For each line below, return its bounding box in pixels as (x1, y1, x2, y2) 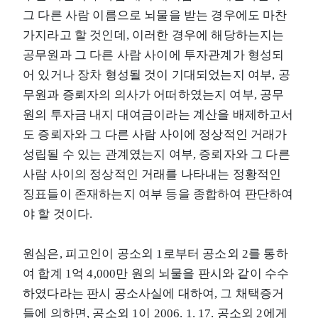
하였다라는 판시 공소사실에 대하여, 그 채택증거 (23, 286, 285, 300)
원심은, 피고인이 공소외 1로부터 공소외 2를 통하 (23, 246, 288, 261)
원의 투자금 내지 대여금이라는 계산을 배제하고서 (23, 107, 294, 121)
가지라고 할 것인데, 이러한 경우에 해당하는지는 (23, 28, 285, 42)
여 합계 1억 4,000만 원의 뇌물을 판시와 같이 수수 (23, 266, 290, 280)
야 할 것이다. (23, 207, 93, 221)
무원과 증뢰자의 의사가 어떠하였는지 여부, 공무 (23, 87, 285, 102)
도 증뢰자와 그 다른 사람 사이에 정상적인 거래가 (23, 127, 287, 141)
